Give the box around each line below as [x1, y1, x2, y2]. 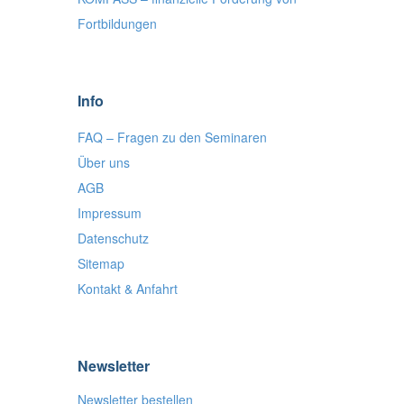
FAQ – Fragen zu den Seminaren [78, 128, 267, 146]
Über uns [78, 153, 130, 171]
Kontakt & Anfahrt [78, 280, 178, 298]
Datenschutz [78, 229, 149, 247]
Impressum [78, 204, 142, 222]
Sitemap [78, 254, 124, 272]
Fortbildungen [78, 14, 157, 32]
